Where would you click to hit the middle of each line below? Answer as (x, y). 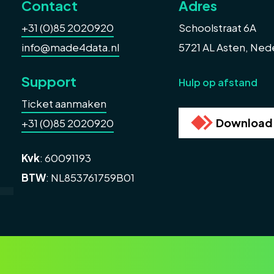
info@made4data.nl (70, 47)
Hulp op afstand (218, 82)
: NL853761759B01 (90, 177)
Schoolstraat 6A (217, 28)
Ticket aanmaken (64, 103)
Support (49, 81)
